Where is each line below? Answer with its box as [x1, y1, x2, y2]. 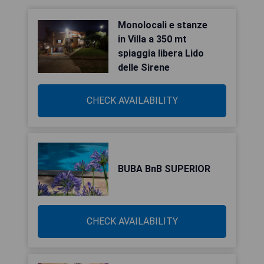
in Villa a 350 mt [118, 34, 187, 45]
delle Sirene [118, 62, 170, 73]
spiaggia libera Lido [118, 48, 204, 59]
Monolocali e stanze [118, 19, 207, 31]
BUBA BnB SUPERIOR [118, 163, 210, 174]
